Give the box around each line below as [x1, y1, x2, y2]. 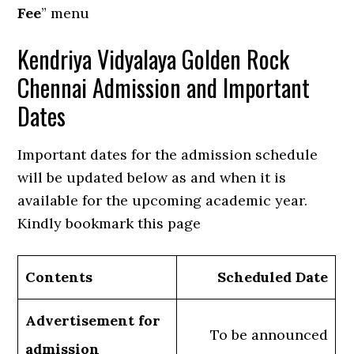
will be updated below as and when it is [17, 168, 287, 187]
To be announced [210, 326, 329, 345]
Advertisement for [25, 311, 161, 330]
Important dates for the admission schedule [17, 145, 318, 164]
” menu [41, 4, 90, 23]
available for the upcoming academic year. [17, 191, 308, 210]
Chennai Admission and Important [17, 70, 311, 106]
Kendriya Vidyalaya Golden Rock [17, 41, 290, 77]
